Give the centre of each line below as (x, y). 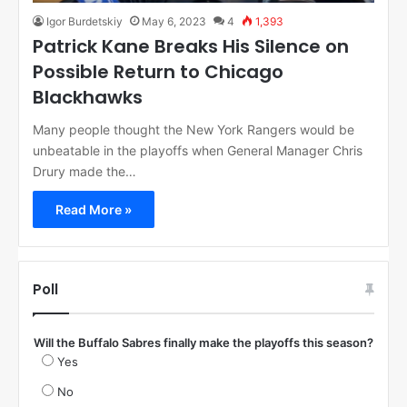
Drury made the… (84, 172)
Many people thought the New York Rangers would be (194, 130)
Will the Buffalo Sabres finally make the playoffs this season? (203, 343)
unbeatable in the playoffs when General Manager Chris (198, 151)
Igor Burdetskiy (84, 22)
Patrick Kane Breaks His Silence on (191, 47)
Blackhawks (88, 98)
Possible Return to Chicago (158, 72)
